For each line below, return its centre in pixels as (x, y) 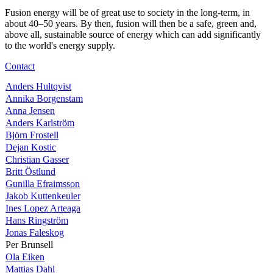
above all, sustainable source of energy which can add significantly (133, 34)
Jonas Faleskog (35, 232)
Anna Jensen (30, 110)
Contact (20, 66)
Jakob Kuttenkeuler (43, 196)
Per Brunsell (29, 244)
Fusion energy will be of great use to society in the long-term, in (127, 12)
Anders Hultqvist (38, 86)
